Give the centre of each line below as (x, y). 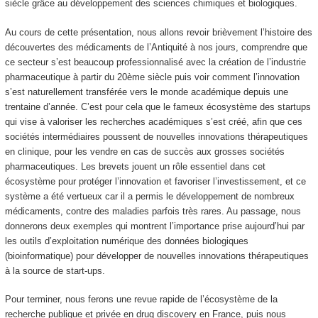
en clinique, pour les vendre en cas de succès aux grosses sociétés (144, 151)
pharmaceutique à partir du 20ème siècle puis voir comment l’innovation (152, 77)
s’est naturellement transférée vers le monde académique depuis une (146, 92)
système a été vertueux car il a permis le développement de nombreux (149, 196)
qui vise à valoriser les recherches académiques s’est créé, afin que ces (153, 121)
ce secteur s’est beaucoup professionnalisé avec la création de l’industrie (155, 62)
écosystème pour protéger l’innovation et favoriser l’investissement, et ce (155, 181)
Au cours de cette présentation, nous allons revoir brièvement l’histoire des (158, 32)
